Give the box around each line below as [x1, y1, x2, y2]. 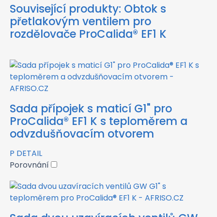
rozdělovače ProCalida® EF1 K [10, 26, 167, 42]
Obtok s [124, 1, 166, 16]
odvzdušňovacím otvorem [10, 126, 154, 141]
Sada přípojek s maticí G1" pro [10, 101, 172, 116]
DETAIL [16, 148, 42, 159]
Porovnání [10, 159, 51, 170]
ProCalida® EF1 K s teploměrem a [10, 113, 187, 129]
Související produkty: [10, 1, 124, 16]
